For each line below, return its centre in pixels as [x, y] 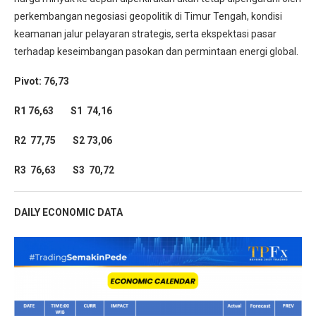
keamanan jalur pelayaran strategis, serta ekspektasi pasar [145, 34]
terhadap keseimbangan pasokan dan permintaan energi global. [157, 51]
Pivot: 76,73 [42, 81]
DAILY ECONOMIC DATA [68, 212]
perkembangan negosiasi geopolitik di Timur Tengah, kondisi [148, 16]
